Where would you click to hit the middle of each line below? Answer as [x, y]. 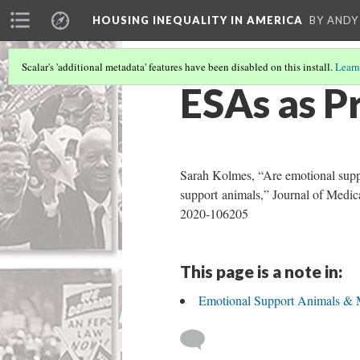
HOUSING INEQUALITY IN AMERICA [198, 20]
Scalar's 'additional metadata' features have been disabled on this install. [178, 67]
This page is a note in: [261, 271]
